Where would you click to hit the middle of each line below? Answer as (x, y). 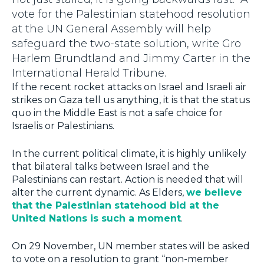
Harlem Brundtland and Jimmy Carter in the (131, 59)
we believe (214, 193)
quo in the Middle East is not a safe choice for (117, 113)
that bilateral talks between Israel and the (110, 167)
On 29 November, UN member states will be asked (131, 246)
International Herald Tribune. (89, 73)
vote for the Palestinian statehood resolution (131, 14)
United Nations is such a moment (96, 219)
